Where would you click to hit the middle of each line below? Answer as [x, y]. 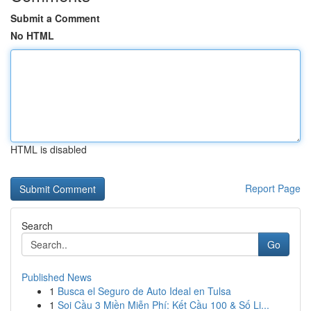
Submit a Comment [55, 18]
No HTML [32, 35]
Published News [57, 277]
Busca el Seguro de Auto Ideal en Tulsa [144, 291]
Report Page [273, 188]
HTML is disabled [49, 149]
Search [37, 226]
